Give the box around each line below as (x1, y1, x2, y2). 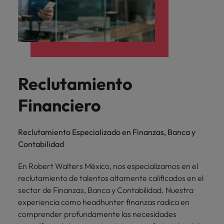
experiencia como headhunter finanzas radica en (18, 197, 189, 207)
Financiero (18, 94, 101, 116)
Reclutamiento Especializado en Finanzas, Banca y (18, 127, 195, 137)
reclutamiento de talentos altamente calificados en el (18, 173, 203, 183)
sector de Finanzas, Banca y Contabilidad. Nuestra (18, 185, 193, 195)
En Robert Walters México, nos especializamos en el (18, 161, 198, 171)
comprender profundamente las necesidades (18, 209, 176, 219)
